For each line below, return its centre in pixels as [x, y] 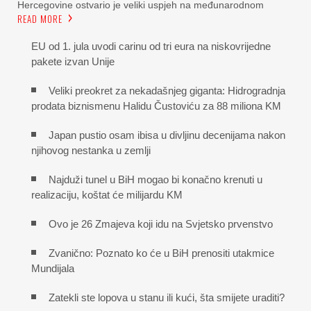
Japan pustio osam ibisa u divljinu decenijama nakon [167, 135]
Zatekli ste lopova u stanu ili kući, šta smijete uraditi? [167, 297]
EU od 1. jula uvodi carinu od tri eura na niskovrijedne [151, 46]
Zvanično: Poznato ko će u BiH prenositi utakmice [161, 253]
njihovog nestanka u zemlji [91, 150]
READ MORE [40, 18]
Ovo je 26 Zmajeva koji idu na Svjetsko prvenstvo [161, 224]
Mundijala [53, 268]
